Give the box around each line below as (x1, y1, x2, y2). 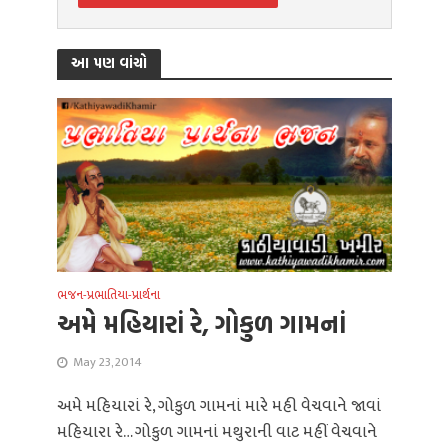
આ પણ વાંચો (70, 52, 147, 74)
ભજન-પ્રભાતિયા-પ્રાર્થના (56, 285, 160, 307)
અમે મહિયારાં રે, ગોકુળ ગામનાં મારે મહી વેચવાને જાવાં (56, 392, 381, 421)
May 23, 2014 (72, 352, 142, 374)
